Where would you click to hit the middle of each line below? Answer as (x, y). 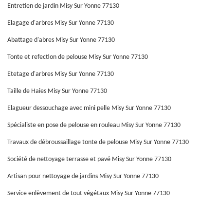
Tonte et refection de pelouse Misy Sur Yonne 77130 (78, 57)
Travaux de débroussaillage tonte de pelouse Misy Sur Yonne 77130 (98, 142)
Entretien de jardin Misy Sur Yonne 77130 (63, 6)
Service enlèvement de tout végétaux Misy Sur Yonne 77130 (89, 193)
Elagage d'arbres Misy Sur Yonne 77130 (61, 23)
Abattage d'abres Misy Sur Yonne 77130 (61, 40)
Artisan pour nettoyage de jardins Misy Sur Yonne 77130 (83, 176)
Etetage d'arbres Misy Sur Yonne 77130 (61, 74)
